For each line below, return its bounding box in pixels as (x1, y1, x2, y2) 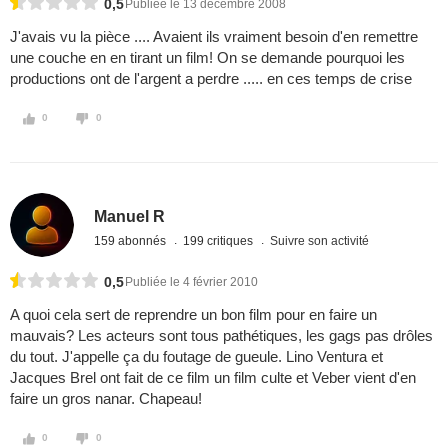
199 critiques (183, 233, 257, 248)
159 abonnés (94, 233, 170, 248)
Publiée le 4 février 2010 (125, 275, 258, 290)
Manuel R (94, 207, 166, 225)
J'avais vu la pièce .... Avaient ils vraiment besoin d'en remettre (10, 28, 418, 46)
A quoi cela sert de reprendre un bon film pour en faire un (10, 306, 377, 324)
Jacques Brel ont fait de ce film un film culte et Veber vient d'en (10, 369, 416, 387)
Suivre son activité (270, 233, 370, 248)
